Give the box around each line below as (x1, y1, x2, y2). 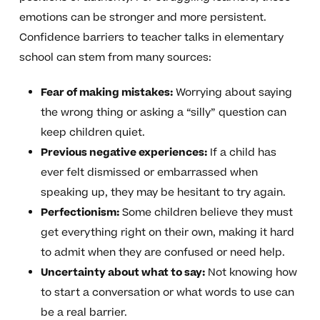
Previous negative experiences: (40, 145, 207, 161)
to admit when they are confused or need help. (40, 245, 285, 261)
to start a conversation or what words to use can (40, 285, 294, 301)
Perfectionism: (40, 205, 119, 221)
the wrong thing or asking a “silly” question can (40, 105, 286, 121)
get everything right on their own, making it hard (40, 225, 294, 241)
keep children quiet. (40, 125, 145, 141)
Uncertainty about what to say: (40, 265, 205, 281)
